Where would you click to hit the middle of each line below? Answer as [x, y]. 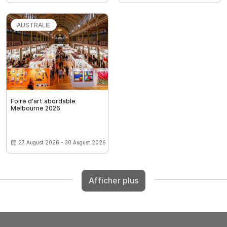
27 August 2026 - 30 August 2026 [62, 142]
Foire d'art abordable [43, 101]
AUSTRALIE [34, 25]
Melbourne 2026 [35, 108]
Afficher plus [113, 181]
